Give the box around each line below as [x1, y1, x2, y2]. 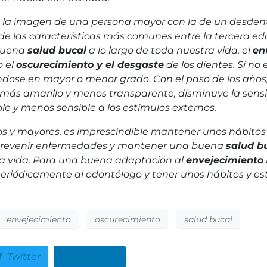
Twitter [7, 251, 41, 263]
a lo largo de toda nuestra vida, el [86, 45, 253, 56]
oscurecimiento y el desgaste [16, 59, 164, 70]
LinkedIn [76, 251, 119, 263]
